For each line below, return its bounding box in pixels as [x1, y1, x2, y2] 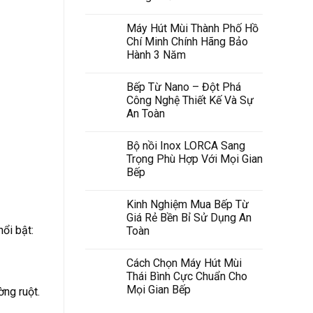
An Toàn [126, 106, 165, 120]
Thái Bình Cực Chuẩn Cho [126, 269, 247, 283]
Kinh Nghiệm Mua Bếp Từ [126, 197, 249, 211]
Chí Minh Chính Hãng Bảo [126, 34, 248, 48]
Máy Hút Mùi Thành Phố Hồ [126, 21, 259, 35]
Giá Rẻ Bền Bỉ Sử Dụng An [126, 210, 252, 224]
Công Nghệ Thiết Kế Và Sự [126, 93, 254, 107]
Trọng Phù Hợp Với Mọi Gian [126, 152, 263, 166]
